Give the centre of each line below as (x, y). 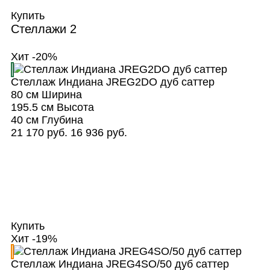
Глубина (61, 120)
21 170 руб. (39, 133)
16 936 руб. (99, 133)
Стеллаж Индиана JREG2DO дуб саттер (112, 82)
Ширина (60, 95)
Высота (74, 108)
